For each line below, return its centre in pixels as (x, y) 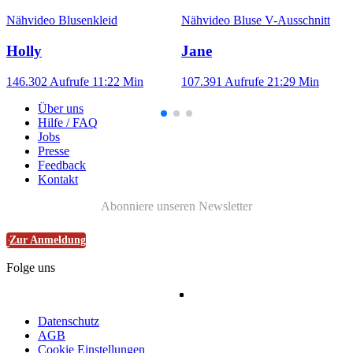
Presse (54, 150)
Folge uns (31, 267)
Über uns (61, 108)
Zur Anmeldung (48, 240)
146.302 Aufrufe (48, 81)
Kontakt (58, 179)
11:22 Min (118, 81)
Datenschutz (69, 321)
